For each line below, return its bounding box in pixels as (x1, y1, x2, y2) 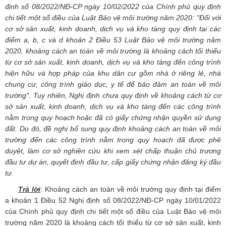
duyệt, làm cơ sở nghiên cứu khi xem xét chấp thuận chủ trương (5, 147, 221, 155)
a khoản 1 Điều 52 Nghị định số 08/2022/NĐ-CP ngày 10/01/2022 (5, 196, 221, 205)
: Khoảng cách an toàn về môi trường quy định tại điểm (40, 185, 221, 194)
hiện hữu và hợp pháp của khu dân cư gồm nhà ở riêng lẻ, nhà (5, 69, 221, 78)
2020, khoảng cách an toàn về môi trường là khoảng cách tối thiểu (5, 47, 221, 55)
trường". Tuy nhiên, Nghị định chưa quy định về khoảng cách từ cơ (5, 91, 221, 100)
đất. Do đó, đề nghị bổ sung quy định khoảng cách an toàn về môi (5, 125, 221, 133)
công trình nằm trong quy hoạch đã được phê (61, 136, 221, 144)
